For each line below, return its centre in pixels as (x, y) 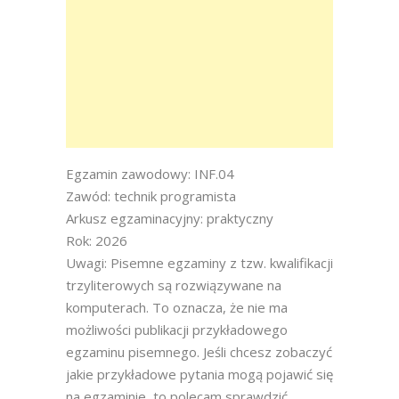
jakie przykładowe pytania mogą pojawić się (199, 374)
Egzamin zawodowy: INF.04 (150, 174)
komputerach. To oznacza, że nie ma (177, 307)
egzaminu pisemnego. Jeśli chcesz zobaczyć (199, 352)
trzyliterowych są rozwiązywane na (174, 285)
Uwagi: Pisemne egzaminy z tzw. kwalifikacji (199, 263)
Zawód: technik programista (151, 196)
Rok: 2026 (97, 240)
